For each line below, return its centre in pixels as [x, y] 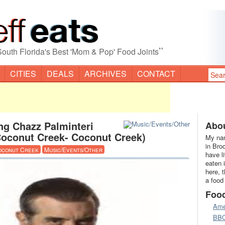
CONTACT [156, 74]
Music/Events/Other [73, 149]
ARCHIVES [105, 74]
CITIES [23, 74]
